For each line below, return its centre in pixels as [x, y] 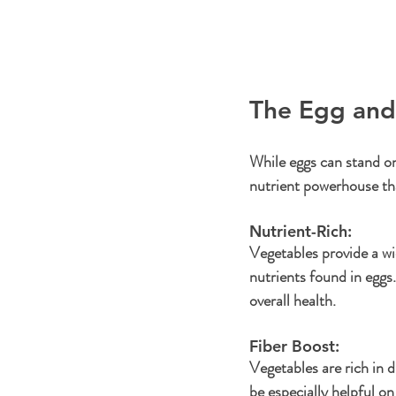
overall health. [293, 300]
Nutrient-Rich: [303, 231]
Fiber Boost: [297, 346]
